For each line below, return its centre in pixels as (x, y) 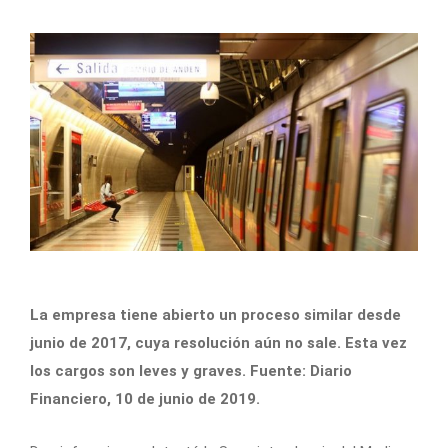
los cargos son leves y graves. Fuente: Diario (191, 371)
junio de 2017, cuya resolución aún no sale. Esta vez (218, 343)
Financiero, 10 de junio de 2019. (145, 399)
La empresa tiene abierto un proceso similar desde (215, 315)
